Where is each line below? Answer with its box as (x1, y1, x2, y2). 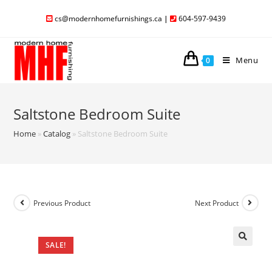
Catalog (43, 128, 71, 139)
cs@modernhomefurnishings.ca (55, 13, 162, 24)
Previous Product (33, 197, 91, 208)
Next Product (194, 197, 239, 208)
